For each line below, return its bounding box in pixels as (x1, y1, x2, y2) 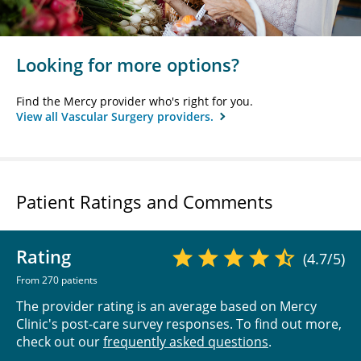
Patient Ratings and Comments (16, 189, 273, 214)
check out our (16, 332, 103, 351)
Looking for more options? (16, 52, 239, 77)
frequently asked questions (103, 332, 268, 351)
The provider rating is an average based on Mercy (16, 297, 317, 315)
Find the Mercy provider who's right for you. (16, 93, 253, 109)
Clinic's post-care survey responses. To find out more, (16, 314, 342, 333)
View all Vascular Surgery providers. (16, 108, 217, 124)
